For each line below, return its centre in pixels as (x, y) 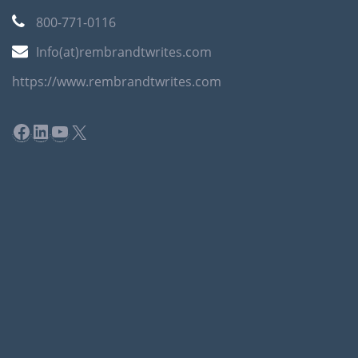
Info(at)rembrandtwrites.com (124, 52)
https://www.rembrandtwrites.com (117, 82)
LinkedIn (69, 130)
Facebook (54, 130)
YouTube (89, 130)
